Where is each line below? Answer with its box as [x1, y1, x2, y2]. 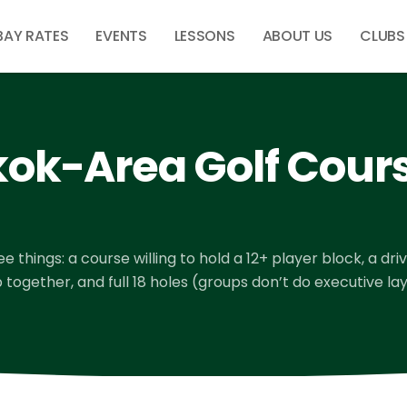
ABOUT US [262, 25, 333, 46]
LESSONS [174, 25, 235, 46]
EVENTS [95, 25, 147, 46]
